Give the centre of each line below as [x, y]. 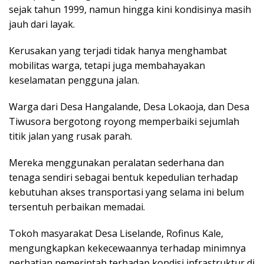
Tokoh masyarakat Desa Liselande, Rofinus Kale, [116, 233]
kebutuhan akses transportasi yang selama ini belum [126, 192]
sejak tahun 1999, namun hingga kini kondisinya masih [130, 9]
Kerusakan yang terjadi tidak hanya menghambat [118, 50]
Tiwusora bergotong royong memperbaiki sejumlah [124, 121]
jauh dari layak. [43, 24]
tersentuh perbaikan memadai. [77, 207]
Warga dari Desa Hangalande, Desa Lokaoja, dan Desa [129, 106]
